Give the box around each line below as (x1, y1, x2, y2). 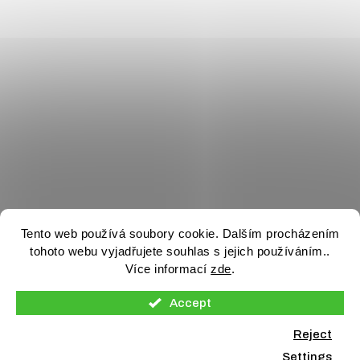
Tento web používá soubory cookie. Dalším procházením (20, 227, 340, 240)
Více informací (125, 262, 211, 276)
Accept (170, 297, 211, 309)
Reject (293, 328, 332, 341)
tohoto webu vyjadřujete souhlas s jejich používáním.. (30, 244, 330, 258)
